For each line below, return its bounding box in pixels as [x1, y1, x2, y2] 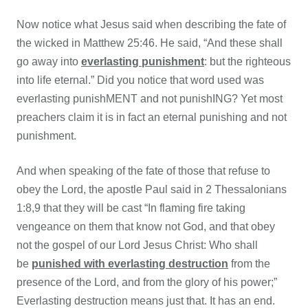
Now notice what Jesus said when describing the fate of [16, 18, 286, 30]
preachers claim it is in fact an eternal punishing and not [16, 111, 287, 123]
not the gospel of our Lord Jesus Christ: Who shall [16, 239, 258, 251]
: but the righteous [204, 55, 291, 67]
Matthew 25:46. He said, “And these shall [83, 36, 283, 49]
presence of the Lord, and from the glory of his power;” [16, 276, 277, 288]
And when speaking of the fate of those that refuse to [16, 164, 270, 177]
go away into [16, 55, 81, 67]
